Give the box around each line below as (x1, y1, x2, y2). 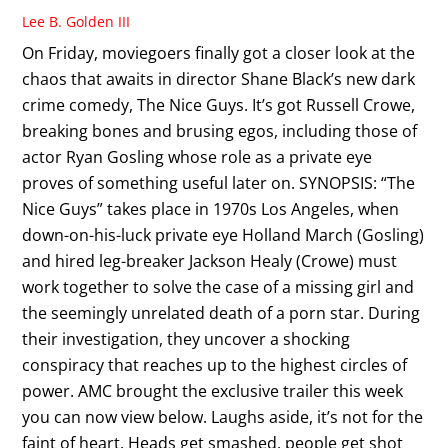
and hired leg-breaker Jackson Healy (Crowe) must (22, 249, 398, 272)
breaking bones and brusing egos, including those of (22, 119, 418, 142)
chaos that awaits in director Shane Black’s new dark (22, 67, 416, 90)
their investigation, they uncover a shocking (22, 327, 351, 350)
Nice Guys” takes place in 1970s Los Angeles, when (22, 197, 400, 220)
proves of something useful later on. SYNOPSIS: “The (22, 171, 416, 194)
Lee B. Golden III (22, 11, 131, 31)
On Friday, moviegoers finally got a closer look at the (22, 41, 416, 64)
